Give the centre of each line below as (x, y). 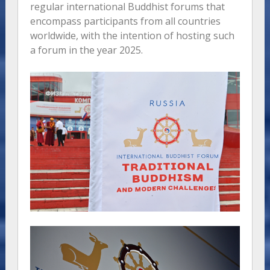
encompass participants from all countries (125, 21)
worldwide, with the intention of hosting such (132, 36)
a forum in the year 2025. (86, 50)
